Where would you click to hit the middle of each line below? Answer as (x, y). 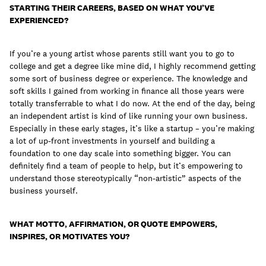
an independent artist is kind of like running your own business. (129, 116)
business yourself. (44, 191)
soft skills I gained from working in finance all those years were (127, 91)
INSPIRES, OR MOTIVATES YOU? (70, 237)
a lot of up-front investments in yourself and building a (112, 141)
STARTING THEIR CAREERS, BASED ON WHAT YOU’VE (112, 8)
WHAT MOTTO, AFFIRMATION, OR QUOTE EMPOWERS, (113, 224)
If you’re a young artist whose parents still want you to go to (122, 54)
